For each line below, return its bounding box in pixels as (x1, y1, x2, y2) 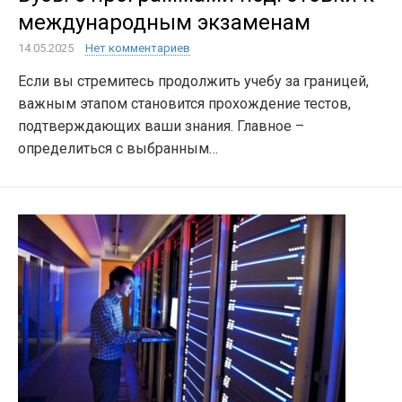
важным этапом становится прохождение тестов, (18, 95, 351, 112)
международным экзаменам (18, 10, 310, 35)
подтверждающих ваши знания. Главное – (18, 118, 304, 135)
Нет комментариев (85, 41, 190, 55)
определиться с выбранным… (18, 140, 218, 157)
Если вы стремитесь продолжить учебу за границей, (18, 73, 369, 90)
